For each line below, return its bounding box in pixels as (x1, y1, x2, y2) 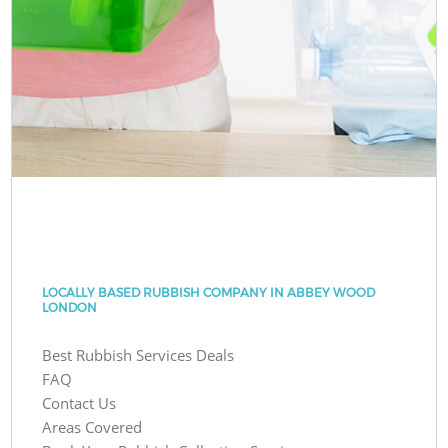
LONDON (42, 299, 98, 315)
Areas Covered (42, 416, 143, 437)
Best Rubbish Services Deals (42, 344, 235, 365)
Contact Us (42, 392, 117, 413)
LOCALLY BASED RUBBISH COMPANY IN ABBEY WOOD (42, 284, 376, 300)
